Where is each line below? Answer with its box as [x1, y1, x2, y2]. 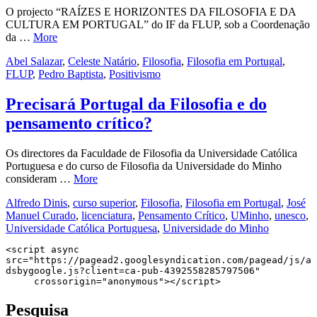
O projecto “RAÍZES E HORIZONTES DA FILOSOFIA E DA [6, 6, 296, 18]
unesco [275, 209, 306, 222]
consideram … [6, 173, 74, 185]
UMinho [231, 209, 269, 222]
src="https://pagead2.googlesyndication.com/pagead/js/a [6, 255, 311, 266]
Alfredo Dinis [6, 197, 67, 209]
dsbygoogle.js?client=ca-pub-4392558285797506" [6, 265, 260, 277]
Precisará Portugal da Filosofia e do [6, 95, 267, 114]
